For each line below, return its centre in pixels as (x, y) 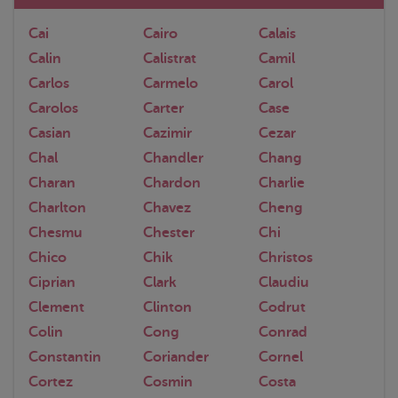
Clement (56, 307)
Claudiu (283, 282)
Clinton (168, 307)
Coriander (176, 357)
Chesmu (56, 232)
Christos (285, 257)
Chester (169, 232)
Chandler (174, 158)
